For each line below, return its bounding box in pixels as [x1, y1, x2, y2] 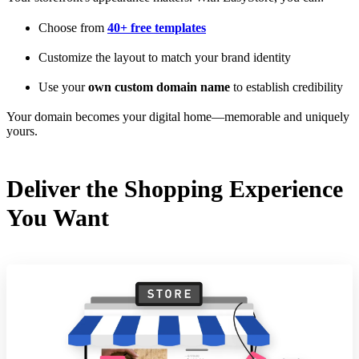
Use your [38, 79, 88, 94]
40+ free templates [107, 20, 206, 34]
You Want [6, 204, 109, 231]
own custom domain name [88, 79, 230, 94]
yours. [6, 124, 38, 139]
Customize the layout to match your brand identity [38, 50, 291, 64]
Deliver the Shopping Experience [6, 175, 343, 202]
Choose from [38, 20, 107, 34]
